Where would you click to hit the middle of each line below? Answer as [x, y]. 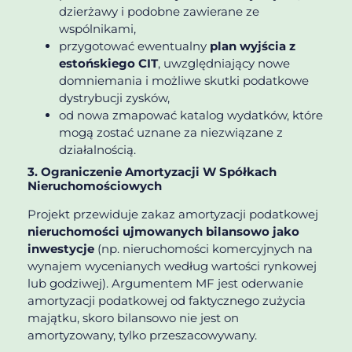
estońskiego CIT [108, 63]
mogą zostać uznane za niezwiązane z [171, 132]
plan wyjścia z [253, 46]
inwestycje [61, 248]
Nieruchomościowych [95, 185]
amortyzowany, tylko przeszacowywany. [142, 335]
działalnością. [97, 149]
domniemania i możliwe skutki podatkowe [184, 80]
